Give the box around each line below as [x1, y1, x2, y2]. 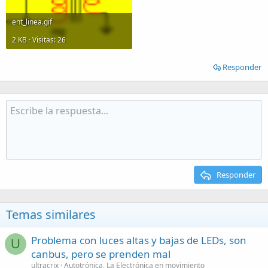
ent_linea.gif [12, 16, 52, 27]
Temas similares [6, 206, 96, 223]
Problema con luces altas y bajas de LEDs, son [31, 233, 246, 247]
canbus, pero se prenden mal [31, 247, 170, 261]
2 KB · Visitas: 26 [12, 34, 66, 45]
